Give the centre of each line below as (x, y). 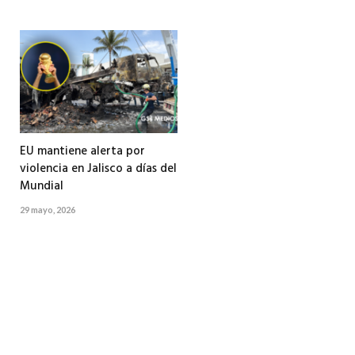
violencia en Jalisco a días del (98, 169)
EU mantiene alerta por (82, 152)
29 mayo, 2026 (48, 210)
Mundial (42, 187)
